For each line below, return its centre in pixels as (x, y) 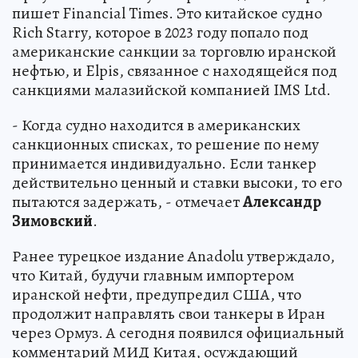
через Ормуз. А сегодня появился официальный (178, 332)
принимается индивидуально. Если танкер (164, 163)
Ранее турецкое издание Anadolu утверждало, (173, 256)
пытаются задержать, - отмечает (127, 201)
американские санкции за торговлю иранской (174, 51)
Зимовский (52, 221)
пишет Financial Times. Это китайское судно (167, 13)
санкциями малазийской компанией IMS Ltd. (171, 89)
